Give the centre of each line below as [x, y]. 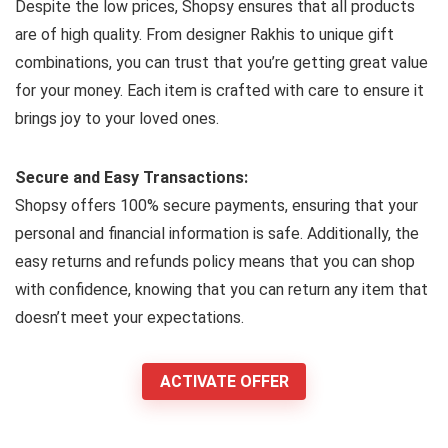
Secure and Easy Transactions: [131, 177]
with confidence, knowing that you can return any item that [221, 289]
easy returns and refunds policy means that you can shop [215, 261]
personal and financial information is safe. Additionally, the [217, 233]
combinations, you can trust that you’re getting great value [221, 62]
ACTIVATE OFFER [224, 381]
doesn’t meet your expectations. [129, 317]
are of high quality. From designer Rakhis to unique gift [204, 34]
